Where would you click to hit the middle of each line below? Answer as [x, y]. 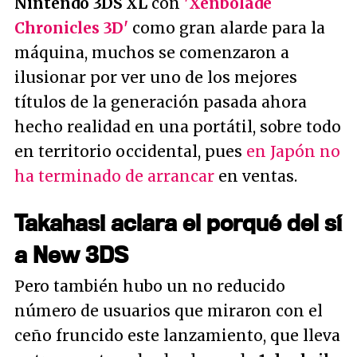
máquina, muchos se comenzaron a [152, 53]
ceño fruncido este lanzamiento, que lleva [177, 335]
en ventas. [256, 176]
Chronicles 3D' [71, 28]
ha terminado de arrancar [114, 176]
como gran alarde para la [227, 28]
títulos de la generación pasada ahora [161, 102]
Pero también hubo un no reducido [150, 286]
